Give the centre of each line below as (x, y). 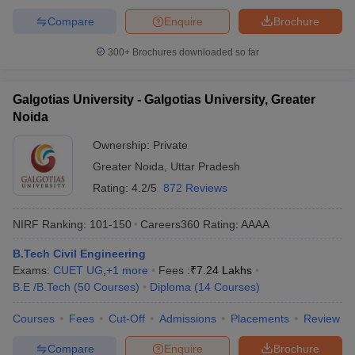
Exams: (33, 270)
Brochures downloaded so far (195, 52)
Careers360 (170, 224)
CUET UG (78, 270)
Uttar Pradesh (205, 166)
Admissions (188, 319)
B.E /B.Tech (42, 287)
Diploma (170, 287)
